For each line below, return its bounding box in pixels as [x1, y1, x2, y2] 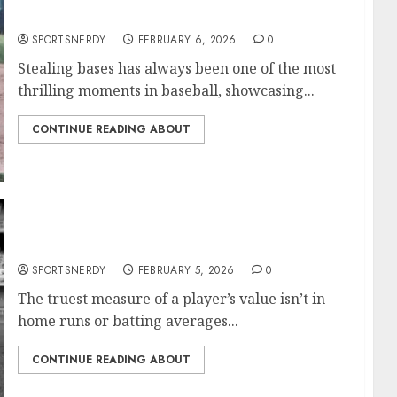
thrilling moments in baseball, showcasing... [17, 81, 315, 100]
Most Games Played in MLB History [17, 237, 272, 257]
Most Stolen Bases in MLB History [17, 7, 261, 27]
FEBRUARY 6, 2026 [137, 32, 237, 48]
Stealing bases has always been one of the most [17, 58, 336, 78]
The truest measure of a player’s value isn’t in [17, 289, 325, 308]
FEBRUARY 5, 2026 [137, 262, 235, 278]
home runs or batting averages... [17, 311, 238, 331]
